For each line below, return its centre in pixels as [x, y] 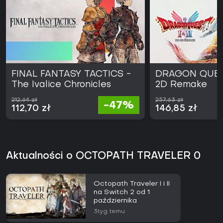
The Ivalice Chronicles [61, 85]
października [115, 201]
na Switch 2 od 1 [122, 193]
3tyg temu [109, 212]
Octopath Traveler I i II [132, 184]
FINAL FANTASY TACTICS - [71, 75]
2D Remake [181, 85]
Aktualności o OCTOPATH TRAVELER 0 [104, 157]
